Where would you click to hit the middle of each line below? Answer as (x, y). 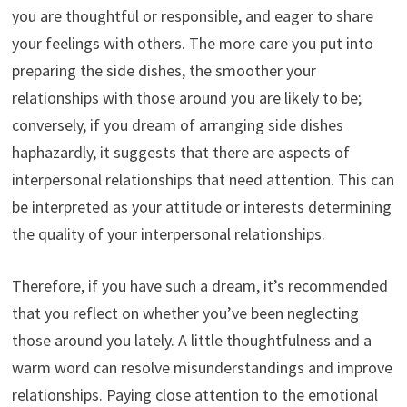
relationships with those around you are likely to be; (186, 97)
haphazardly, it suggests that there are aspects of (180, 152)
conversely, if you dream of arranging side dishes (177, 124)
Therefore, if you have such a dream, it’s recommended (199, 285)
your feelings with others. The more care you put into (192, 43)
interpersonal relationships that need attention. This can (203, 179)
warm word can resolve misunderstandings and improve (202, 367)
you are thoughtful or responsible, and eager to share (192, 15)
